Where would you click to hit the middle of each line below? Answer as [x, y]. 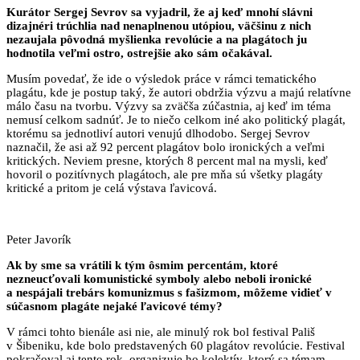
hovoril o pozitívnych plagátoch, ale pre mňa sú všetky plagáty [165, 174]
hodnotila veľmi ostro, [67, 53]
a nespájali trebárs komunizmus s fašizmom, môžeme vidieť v [169, 292]
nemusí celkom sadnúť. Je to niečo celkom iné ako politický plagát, [176, 119]
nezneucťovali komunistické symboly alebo [121, 278]
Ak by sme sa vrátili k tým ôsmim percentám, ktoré [142, 265]
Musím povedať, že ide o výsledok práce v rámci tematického [162, 78]
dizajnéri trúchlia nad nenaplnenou [99, 25]
